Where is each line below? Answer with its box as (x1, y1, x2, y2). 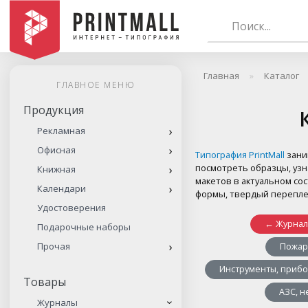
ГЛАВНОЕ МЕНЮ (56, 79, 135, 91)
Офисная (37, 144, 76, 156)
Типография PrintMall (195, 148, 285, 161)
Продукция (23, 102, 85, 118)
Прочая (37, 240, 71, 252)
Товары (23, 274, 67, 289)
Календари (37, 182, 87, 195)
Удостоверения (37, 201, 107, 214)
